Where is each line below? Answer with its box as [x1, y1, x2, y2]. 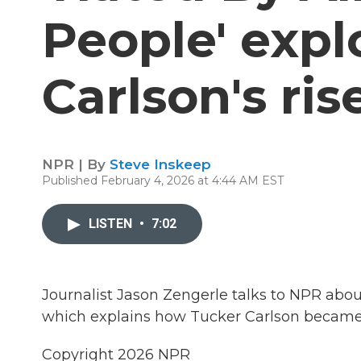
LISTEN [89, 216, 135, 231]
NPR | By [42, 156, 110, 172]
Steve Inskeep [110, 156, 211, 172]
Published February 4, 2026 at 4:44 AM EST [42, 173, 284, 188]
